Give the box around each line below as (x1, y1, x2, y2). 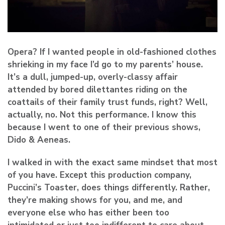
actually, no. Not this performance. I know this (8, 109, 196, 121)
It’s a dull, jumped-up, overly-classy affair (8, 71, 178, 83)
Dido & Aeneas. (8, 134, 70, 146)
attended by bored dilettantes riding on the (8, 84, 187, 96)
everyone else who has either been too (8, 207, 169, 219)
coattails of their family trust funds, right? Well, (8, 96, 207, 108)
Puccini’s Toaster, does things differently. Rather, (8, 182, 210, 194)
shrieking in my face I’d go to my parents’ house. (8, 59, 203, 71)
